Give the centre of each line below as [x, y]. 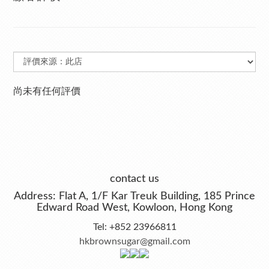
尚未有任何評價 [47, 91]
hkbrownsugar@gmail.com [134, 241]
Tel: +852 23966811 [134, 227]
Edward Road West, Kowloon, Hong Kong [134, 208]
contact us [134, 179]
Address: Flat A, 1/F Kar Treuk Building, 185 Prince [134, 196]
